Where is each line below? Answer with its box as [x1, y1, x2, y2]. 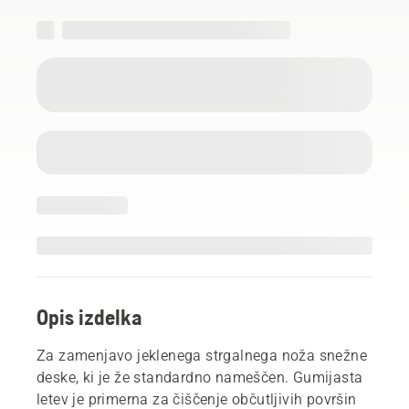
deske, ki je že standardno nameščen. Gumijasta [37, 368, 363, 386]
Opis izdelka [37, 304, 142, 330]
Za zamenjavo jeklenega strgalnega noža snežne [37, 346, 367, 364]
